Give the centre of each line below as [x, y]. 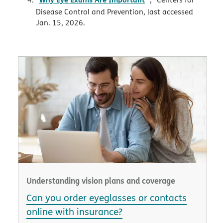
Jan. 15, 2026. [61, 23]
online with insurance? [74, 212]
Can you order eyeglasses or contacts [107, 198]
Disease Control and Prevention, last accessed [114, 12]
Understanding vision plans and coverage [101, 181]
